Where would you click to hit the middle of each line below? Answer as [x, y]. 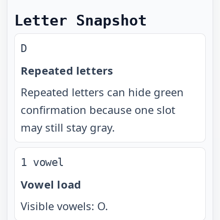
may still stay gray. [68, 127]
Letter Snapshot [81, 20]
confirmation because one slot [98, 110]
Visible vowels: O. [64, 206]
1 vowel [42, 162]
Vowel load [51, 184]
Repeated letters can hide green [102, 92]
